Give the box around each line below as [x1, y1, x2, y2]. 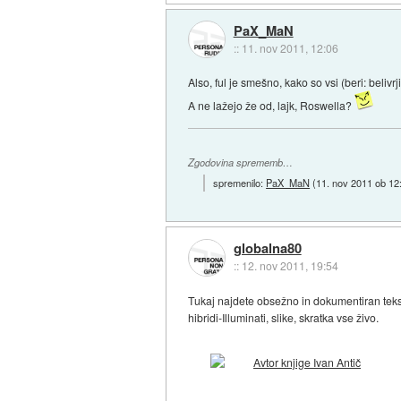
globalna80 [233, 238, 302, 259]
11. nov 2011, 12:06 [241, 39, 338, 55]
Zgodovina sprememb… [188, 155, 294, 169]
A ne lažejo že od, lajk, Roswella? [188, 98, 355, 114]
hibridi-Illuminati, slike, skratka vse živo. [188, 310, 380, 326]
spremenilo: [213, 175, 267, 190]
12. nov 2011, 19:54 [241, 258, 338, 274]
